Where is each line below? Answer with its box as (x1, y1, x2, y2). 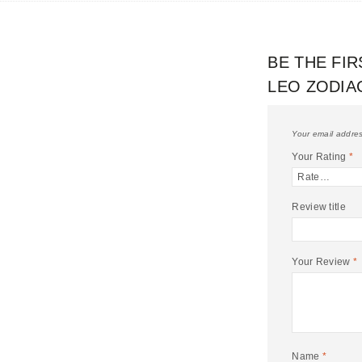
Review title (292, 201, 346, 213)
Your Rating (292, 150, 349, 162)
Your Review (292, 255, 353, 267)
